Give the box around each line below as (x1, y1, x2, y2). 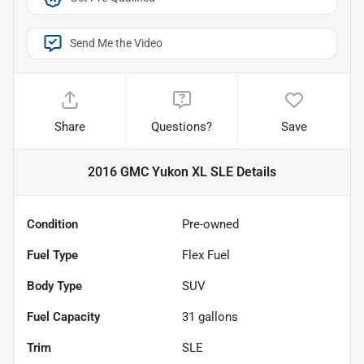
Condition (27, 217, 78, 232)
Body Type (27, 279, 82, 294)
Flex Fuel (182, 248, 230, 263)
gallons (195, 310, 238, 325)
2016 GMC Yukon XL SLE (88, 164, 233, 180)
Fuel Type (27, 248, 78, 263)
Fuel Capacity (27, 310, 100, 325)
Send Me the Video (70, 36, 162, 50)
